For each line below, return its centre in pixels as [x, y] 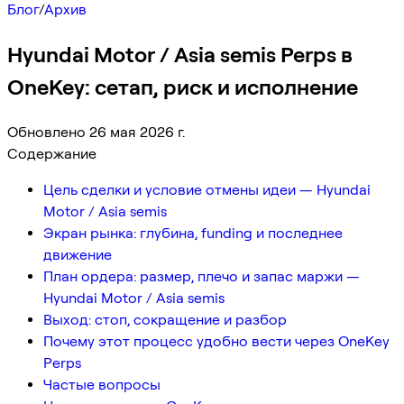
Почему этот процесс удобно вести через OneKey [216, 341]
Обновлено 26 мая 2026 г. [96, 132]
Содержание [52, 153]
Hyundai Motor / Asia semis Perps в [180, 54]
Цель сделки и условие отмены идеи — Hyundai [207, 189]
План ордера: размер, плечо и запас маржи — [202, 276]
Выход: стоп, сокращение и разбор [165, 319]
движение [78, 254]
